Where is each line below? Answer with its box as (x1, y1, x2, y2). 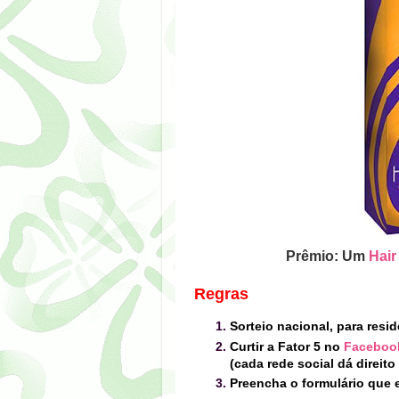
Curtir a (230, 338, 274, 354)
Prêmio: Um (285, 248, 365, 265)
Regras (194, 285, 248, 304)
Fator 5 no (278, 338, 344, 354)
